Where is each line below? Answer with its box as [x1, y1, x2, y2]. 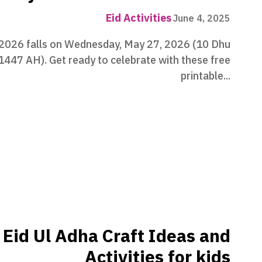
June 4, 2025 [173, 11, 230, 26]
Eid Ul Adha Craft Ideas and [3, 222, 230, 249]
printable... [181, 67, 230, 84]
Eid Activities [106, 9, 171, 26]
